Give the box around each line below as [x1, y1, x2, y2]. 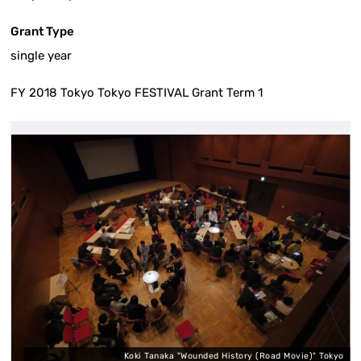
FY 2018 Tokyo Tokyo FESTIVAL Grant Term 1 [10, 85, 263, 100]
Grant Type [10, 23, 75, 39]
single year [10, 48, 73, 63]
